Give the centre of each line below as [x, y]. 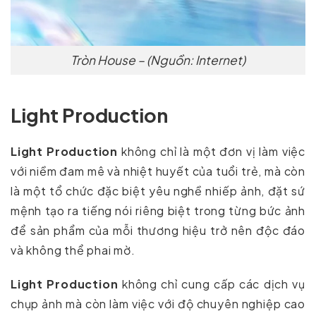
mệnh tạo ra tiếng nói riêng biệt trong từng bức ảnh [158, 210]
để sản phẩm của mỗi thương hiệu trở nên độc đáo [158, 230]
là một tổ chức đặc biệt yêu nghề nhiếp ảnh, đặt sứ [158, 190]
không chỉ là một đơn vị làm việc [212, 151]
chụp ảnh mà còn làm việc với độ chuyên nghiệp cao [158, 303]
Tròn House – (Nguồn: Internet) [158, 60]
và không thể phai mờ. [73, 250]
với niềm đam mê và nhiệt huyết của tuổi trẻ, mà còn [158, 171]
